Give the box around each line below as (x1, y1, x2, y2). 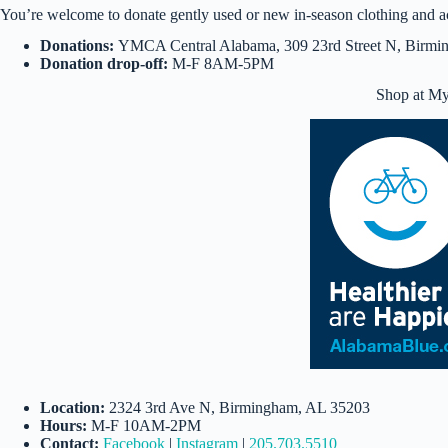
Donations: (40, 36, 118, 54)
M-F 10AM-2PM (91, 416, 201, 434)
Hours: (40, 416, 91, 434)
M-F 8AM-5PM (168, 54, 274, 72)
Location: (40, 398, 105, 416)
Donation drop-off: (40, 54, 168, 72)
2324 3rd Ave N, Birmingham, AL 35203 (105, 398, 370, 416)
